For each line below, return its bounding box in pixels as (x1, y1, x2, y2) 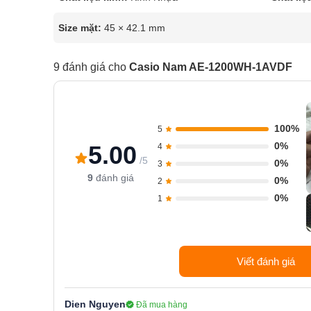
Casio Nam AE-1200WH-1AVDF (129, 61, 292, 73)
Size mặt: (58, 22, 101, 33)
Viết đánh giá (236, 255, 295, 268)
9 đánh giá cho (53, 61, 129, 73)
